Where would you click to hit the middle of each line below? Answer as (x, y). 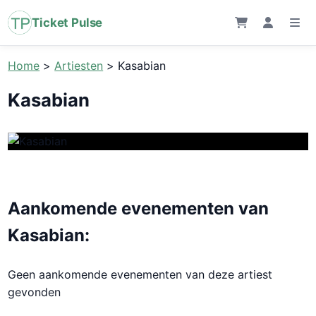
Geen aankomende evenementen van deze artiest (140, 274)
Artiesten (79, 66)
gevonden (35, 292)
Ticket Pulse (67, 23)
